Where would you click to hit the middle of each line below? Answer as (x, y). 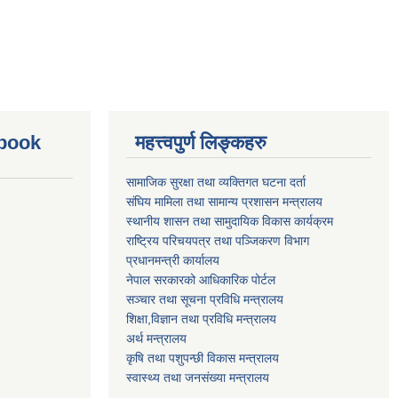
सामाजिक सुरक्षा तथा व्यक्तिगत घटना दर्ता (216, 183)
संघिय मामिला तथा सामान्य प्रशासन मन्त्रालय (224, 202)
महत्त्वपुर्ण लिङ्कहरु (201, 143)
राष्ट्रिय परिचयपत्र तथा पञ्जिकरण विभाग (218, 241)
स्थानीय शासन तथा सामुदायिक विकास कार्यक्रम (230, 222)
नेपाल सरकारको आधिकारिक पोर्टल (201, 280)
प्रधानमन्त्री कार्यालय (173, 261)
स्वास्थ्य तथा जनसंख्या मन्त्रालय (198, 378)
